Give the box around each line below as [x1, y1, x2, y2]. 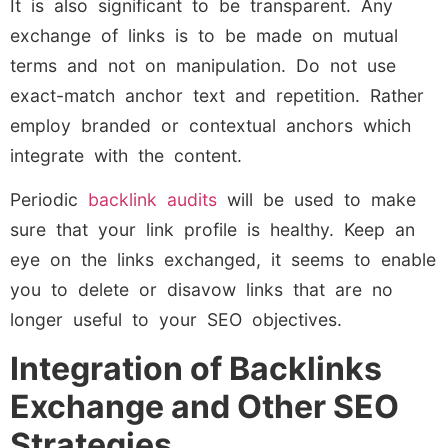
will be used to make [217, 189, 416, 211]
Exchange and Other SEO [10, 386, 399, 426]
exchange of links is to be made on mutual [10, 24, 398, 46]
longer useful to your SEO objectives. [10, 309, 342, 331]
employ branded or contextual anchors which [10, 114, 411, 136]
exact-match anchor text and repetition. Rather [10, 84, 424, 106]
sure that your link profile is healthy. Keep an [10, 219, 415, 241]
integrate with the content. [10, 144, 242, 166]
